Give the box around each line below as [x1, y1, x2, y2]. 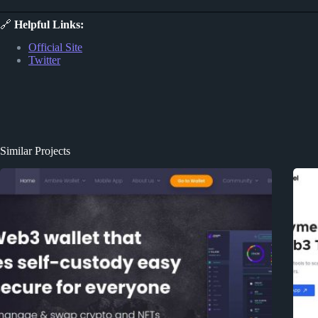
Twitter [28, 54, 60, 67]
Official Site [28, 41, 82, 54]
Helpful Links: [14, 18, 84, 31]
